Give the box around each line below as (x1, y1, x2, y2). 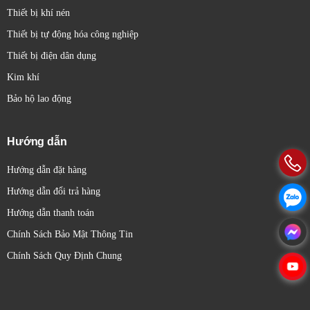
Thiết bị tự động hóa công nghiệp (7, 29, 138, 39)
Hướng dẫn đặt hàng (7, 165, 86, 175)
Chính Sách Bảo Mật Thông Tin (7, 229, 133, 239)
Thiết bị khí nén (7, 8, 70, 18)
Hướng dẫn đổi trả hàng (7, 186, 100, 197)
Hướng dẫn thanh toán (7, 208, 94, 218)
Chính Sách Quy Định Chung (7, 250, 122, 261)
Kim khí (7, 72, 39, 82)
